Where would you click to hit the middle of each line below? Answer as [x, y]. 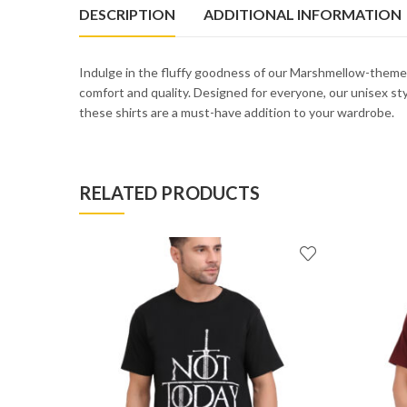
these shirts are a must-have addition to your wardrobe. [237, 112]
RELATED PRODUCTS [169, 192]
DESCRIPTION [127, 14]
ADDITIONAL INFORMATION [303, 14]
